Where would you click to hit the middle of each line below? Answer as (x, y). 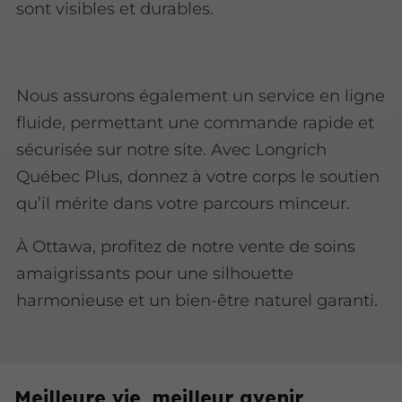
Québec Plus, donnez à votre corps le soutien (198, 176)
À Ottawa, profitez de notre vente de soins (186, 247)
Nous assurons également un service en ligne (201, 95)
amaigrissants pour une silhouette (155, 274)
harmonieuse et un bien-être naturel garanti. (197, 301)
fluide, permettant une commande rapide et (196, 122)
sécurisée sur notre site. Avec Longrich (172, 149)
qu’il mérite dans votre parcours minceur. (184, 203)
